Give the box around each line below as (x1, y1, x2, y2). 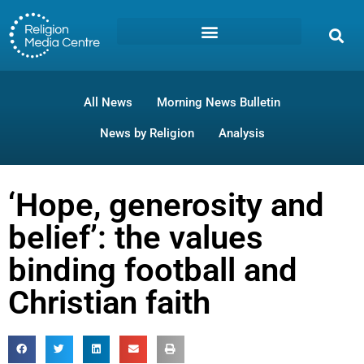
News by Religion (99, 126, 194, 141)
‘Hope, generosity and (8, 186, 324, 225)
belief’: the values (8, 219, 263, 258)
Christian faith (8, 284, 210, 323)
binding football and (8, 251, 297, 290)
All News (84, 95, 132, 110)
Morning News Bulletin (157, 95, 280, 110)
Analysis (218, 126, 265, 141)
